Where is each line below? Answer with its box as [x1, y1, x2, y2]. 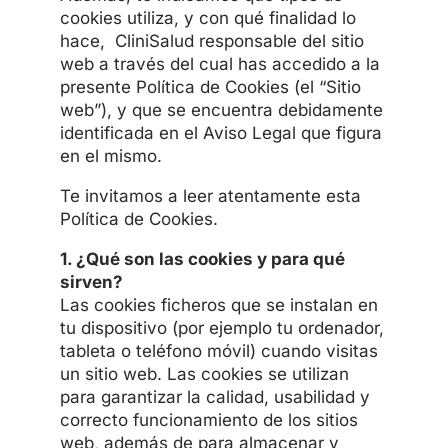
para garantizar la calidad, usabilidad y [59, 386, 370, 407]
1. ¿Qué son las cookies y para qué [59, 248, 345, 269]
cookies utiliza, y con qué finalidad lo [59, 7, 356, 28]
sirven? [59, 271, 123, 292]
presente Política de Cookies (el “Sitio [59, 76, 361, 97]
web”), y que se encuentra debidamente [59, 99, 383, 120]
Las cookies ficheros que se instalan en [59, 294, 378, 315]
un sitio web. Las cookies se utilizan [59, 363, 349, 384]
